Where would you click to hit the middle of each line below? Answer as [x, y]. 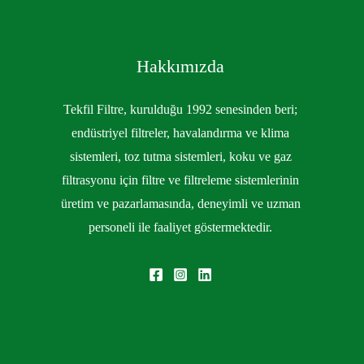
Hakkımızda [180, 66]
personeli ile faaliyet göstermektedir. [180, 227]
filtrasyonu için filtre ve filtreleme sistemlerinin [180, 180]
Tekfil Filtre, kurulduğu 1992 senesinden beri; [180, 109]
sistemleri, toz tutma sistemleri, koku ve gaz [180, 156]
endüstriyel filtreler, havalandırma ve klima [180, 132]
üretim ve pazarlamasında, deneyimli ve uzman [180, 203]
